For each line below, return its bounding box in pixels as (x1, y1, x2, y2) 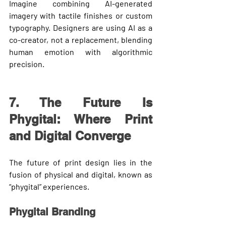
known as (116, 169, 152, 179)
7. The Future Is (9, 95, 152, 109)
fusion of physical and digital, (9, 169, 116, 179)
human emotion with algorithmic (9, 46, 152, 56)
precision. (9, 59, 44, 69)
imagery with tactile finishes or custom (9, 10, 152, 20)
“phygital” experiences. (9, 181, 89, 191)
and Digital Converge (9, 128, 131, 143)
